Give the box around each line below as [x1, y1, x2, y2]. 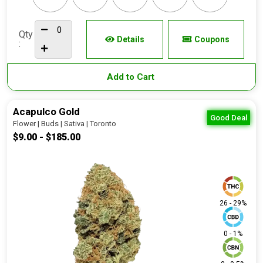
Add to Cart [106, 72, 157, 82]
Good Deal [210, 113, 247, 122]
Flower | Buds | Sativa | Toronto [13, 119, 116, 128]
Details [116, 35, 144, 44]
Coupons [194, 35, 230, 44]
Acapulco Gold [13, 106, 80, 117]
